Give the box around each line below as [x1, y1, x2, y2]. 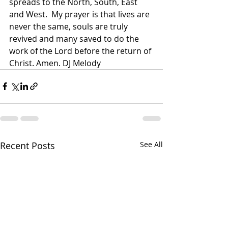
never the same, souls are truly [9, 20, 130, 32]
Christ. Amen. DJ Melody [9, 57, 103, 69]
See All [140, 139, 163, 149]
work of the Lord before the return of [9, 45, 153, 56]
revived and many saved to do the [9, 33, 141, 44]
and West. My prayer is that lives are [9, 8, 152, 20]
